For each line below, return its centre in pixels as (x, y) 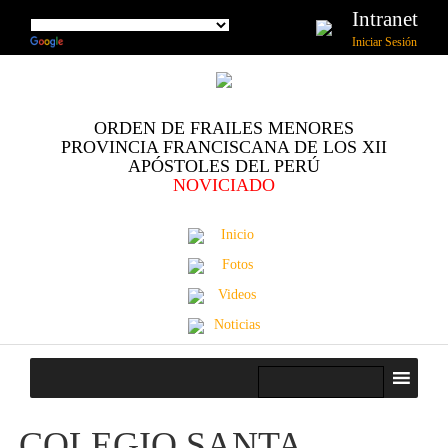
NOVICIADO (224, 185)
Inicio (237, 234)
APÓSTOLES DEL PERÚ (224, 166)
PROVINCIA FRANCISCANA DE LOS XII (224, 147)
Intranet (385, 19)
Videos (237, 294)
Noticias (237, 324)
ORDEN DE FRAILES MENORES (224, 128)
